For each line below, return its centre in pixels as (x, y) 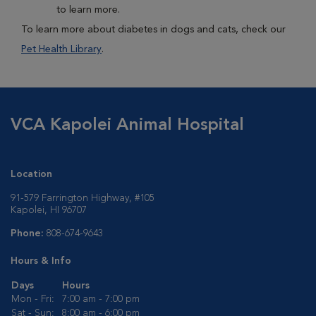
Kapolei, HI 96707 (49, 210)
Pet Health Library (61, 49)
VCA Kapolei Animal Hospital (127, 126)
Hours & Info (41, 261)
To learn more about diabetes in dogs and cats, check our (153, 30)
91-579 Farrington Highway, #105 (83, 198)
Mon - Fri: (33, 299)
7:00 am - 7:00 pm (101, 299)
